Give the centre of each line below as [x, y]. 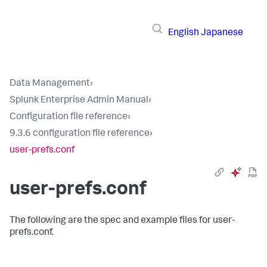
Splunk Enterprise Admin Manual [79, 101]
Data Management [50, 84]
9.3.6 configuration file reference [80, 134]
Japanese [222, 33]
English [184, 33]
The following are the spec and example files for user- [122, 221]
